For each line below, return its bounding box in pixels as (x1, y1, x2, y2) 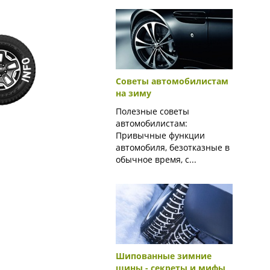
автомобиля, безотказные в (116, 142, 230, 153)
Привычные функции (116, 130, 205, 141)
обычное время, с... (116, 154, 196, 165)
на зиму (116, 87, 151, 99)
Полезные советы (116, 105, 189, 117)
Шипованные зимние (116, 250, 212, 262)
